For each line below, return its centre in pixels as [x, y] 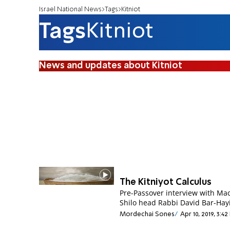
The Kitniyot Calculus [166, 183]
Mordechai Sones [147, 214]
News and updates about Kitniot [111, 65]
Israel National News [70, 9]
